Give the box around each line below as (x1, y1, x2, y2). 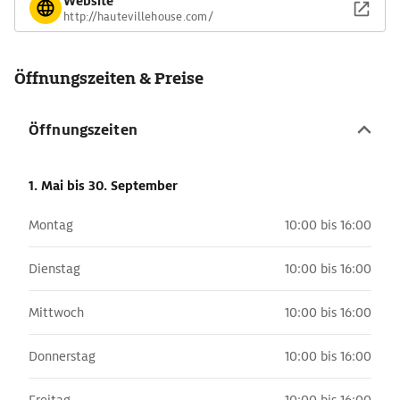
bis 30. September (67, 178, 178, 194)
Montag (29, 217, 73, 233)
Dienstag (29, 261, 80, 277)
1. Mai (29, 178, 67, 194)
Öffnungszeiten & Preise (14, 68, 204, 88)
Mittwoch (29, 304, 84, 321)
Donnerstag (29, 348, 96, 364)
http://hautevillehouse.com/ (63, 8, 213, 24)
